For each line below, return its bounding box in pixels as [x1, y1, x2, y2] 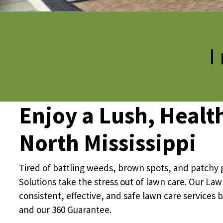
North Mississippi [19, 127, 196, 157]
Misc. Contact [159, 90, 216, 102]
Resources [159, 56, 203, 69]
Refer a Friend [159, 123, 219, 136]
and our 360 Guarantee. [19, 204, 111, 216]
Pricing [159, 22, 188, 35]
